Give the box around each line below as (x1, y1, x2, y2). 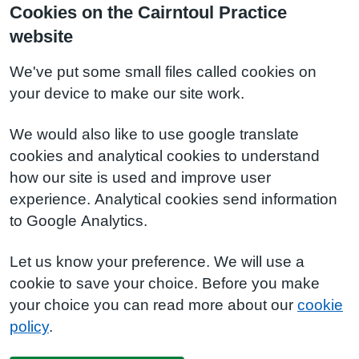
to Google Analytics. (10, 213, 147, 228)
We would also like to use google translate (10, 127, 299, 142)
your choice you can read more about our (10, 297, 297, 313)
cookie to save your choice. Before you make (10, 276, 320, 291)
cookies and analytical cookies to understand (10, 148, 320, 163)
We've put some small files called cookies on (10, 64, 317, 79)
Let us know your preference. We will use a (10, 254, 305, 269)
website (10, 27, 73, 45)
